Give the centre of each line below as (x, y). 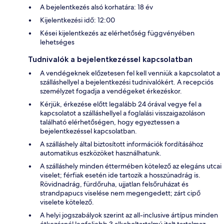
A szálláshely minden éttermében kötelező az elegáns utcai (131, 166)
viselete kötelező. (67, 202)
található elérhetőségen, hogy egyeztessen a (110, 122)
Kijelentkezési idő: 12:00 (77, 20)
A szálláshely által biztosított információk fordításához (121, 144)
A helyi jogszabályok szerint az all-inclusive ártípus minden (129, 215)
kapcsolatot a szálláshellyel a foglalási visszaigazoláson (122, 113)
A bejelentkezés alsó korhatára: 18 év (96, 7)
